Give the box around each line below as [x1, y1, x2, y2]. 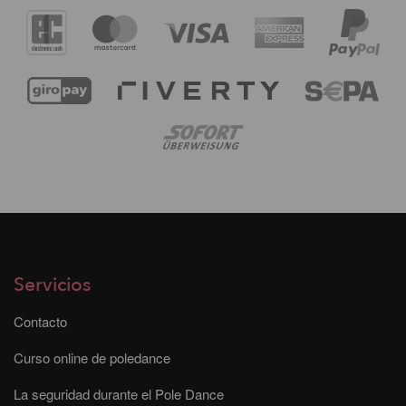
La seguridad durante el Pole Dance [14, 383, 224, 403]
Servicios [14, 271, 91, 298]
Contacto [14, 311, 67, 331]
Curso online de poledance [14, 347, 170, 367]
